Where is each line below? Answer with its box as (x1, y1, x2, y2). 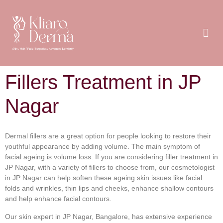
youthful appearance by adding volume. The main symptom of (5, 142, 200, 151)
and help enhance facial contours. (5, 195, 111, 203)
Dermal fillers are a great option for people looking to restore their (5, 132, 211, 140)
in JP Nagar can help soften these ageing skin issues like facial (5, 174, 202, 182)
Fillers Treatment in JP (5, 71, 201, 94)
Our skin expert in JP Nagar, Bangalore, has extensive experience (5, 212, 212, 221)
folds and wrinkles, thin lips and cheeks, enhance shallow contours (5, 184, 214, 193)
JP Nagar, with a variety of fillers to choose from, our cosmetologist (5, 163, 215, 172)
